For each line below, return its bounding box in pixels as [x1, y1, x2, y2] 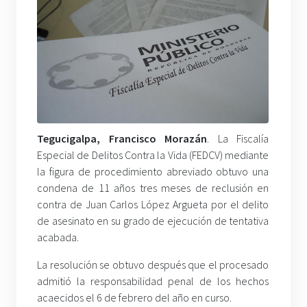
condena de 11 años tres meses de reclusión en [37, 180, 269, 195]
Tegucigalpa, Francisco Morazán [37, 131, 208, 145]
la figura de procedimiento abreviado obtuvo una [37, 164, 269, 178]
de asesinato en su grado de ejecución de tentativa [37, 213, 269, 228]
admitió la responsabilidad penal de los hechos [37, 273, 269, 288]
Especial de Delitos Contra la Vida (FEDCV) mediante [37, 147, 269, 162]
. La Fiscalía [207, 131, 269, 145]
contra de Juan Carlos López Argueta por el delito [37, 197, 269, 211]
